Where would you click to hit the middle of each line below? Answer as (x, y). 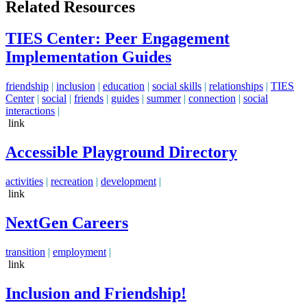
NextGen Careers (67, 223)
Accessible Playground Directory (121, 152)
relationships (236, 86)
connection (212, 99)
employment (79, 251)
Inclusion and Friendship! (96, 293)
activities (24, 182)
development (128, 182)
